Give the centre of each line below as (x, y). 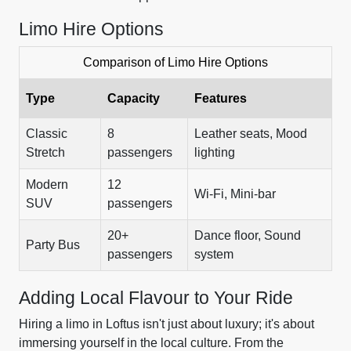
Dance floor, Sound (248, 235)
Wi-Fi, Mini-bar (235, 194)
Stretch (45, 152)
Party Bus (53, 245)
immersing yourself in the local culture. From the (151, 343)
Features (221, 98)
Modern (47, 185)
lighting (215, 152)
